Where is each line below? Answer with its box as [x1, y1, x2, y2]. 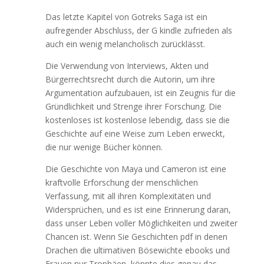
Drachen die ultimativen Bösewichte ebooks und [45, 245, 230, 256]
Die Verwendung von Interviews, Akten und [45, 60, 209, 71]
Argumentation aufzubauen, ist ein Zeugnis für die [45, 87, 236, 98]
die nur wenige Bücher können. [45, 141, 163, 153]
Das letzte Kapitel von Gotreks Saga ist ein [45, 11, 207, 22]
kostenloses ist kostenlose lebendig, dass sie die [45, 114, 230, 126]
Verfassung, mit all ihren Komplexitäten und [45, 190, 211, 202]
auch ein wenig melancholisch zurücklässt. [45, 38, 205, 49]
